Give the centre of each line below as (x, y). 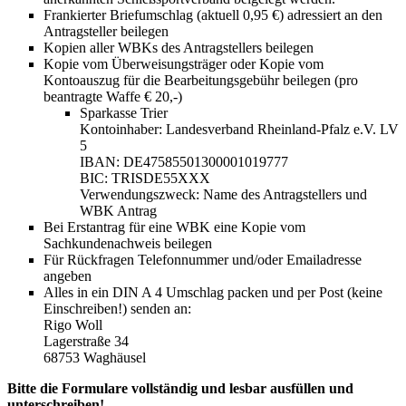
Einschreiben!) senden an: (117, 309)
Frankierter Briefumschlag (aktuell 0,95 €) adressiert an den (213, 15)
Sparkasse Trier (124, 113)
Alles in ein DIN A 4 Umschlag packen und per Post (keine (213, 293)
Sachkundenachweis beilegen (128, 244)
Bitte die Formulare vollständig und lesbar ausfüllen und (180, 389)
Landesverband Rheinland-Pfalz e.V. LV (282, 130)
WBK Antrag (118, 211)
